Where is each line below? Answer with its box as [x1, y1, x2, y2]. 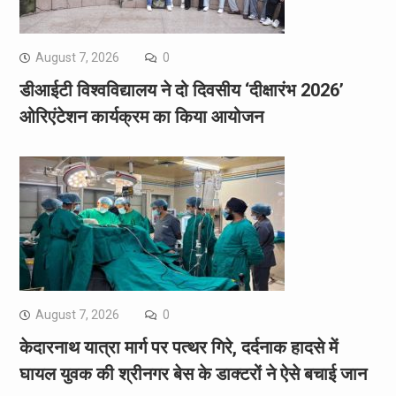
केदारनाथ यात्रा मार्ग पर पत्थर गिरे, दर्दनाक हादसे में [19, 337, 338, 359]
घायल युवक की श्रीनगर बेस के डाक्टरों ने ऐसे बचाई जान [19, 363, 367, 385]
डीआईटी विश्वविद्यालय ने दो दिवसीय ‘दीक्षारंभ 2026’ [19, 80, 344, 102]
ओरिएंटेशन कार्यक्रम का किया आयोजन [19, 106, 268, 128]
